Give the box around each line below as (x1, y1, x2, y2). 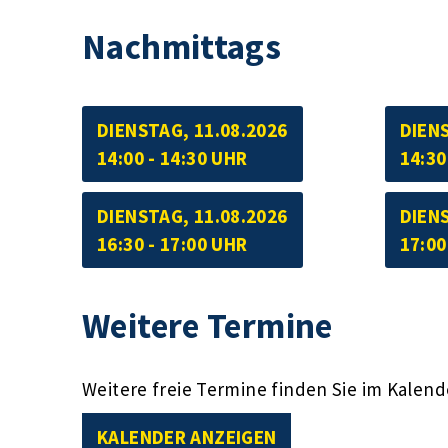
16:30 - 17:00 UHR (97, 231, 248, 256)
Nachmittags (82, 24, 282, 69)
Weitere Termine (82, 303, 333, 348)
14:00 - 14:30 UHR (97, 145, 248, 170)
